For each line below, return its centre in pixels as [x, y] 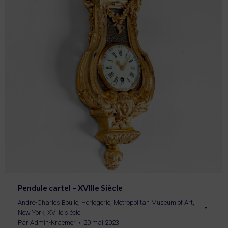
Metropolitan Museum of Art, [154, 203]
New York [31, 213]
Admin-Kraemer [53, 223]
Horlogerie [96, 203]
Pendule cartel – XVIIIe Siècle [70, 188]
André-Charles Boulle [48, 203]
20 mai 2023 [101, 223]
